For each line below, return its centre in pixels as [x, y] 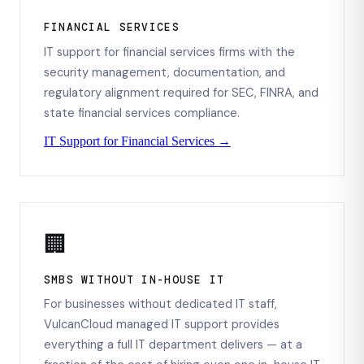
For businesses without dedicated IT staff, [160, 304]
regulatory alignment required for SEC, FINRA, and [181, 92]
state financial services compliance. [141, 113]
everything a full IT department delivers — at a [173, 345]
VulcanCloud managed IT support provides [161, 325]
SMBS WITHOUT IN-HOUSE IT [134, 279]
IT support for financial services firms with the [169, 52]
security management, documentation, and [164, 72]
